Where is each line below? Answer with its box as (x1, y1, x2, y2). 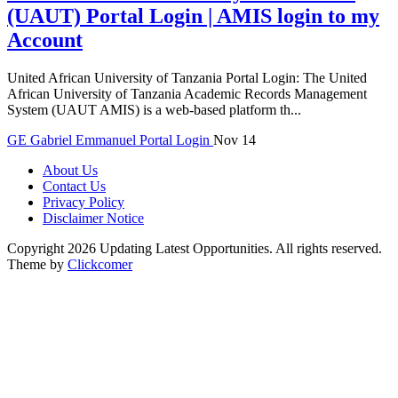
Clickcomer (68, 256, 132, 272)
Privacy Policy (43, 194, 124, 210)
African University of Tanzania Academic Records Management (7, 85, 367, 101)
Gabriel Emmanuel (30, 131, 136, 147)
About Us (43, 162, 98, 178)
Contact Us (43, 178, 106, 194)
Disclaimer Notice (43, 210, 144, 226)
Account (7, 28, 83, 52)
